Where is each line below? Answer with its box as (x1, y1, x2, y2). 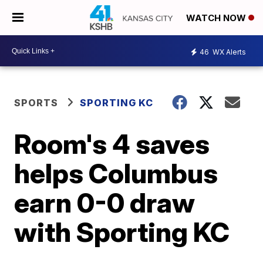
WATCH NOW (186, 12, 248, 24)
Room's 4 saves (14, 127, 210, 160)
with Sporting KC (14, 215, 230, 248)
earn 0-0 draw (14, 186, 195, 219)
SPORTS (14, 97, 59, 109)
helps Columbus (14, 157, 218, 190)
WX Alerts (211, 47, 246, 56)
